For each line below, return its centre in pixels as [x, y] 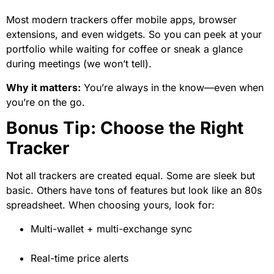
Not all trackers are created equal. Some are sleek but [131, 176]
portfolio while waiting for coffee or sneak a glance [124, 49]
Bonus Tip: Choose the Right [125, 128]
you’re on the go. [46, 102]
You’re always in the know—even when [172, 87]
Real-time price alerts [80, 258]
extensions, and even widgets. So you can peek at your [134, 35]
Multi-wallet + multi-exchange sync [111, 228]
